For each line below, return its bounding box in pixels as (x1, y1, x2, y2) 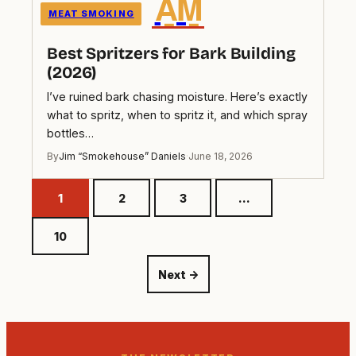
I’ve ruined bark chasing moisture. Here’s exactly (47, 90, 308, 104)
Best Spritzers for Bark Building (47, 44, 296, 64)
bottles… (47, 126, 94, 141)
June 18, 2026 (188, 150, 253, 163)
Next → (157, 267, 199, 281)
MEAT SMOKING (48, 8, 134, 20)
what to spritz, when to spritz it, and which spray (47, 108, 308, 122)
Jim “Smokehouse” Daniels (59, 150, 186, 163)
